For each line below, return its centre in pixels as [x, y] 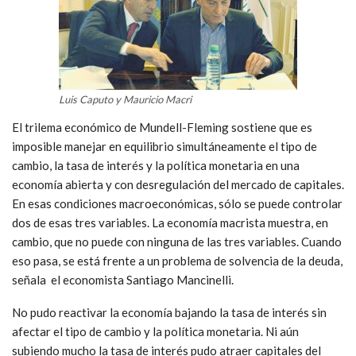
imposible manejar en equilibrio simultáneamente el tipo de [164, 146]
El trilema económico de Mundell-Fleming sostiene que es [162, 127]
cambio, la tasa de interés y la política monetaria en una [156, 165]
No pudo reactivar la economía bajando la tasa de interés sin [169, 312]
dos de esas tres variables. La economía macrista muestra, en [170, 222]
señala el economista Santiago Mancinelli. [123, 279]
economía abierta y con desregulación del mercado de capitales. [178, 184]
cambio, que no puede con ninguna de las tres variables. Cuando [177, 241]
